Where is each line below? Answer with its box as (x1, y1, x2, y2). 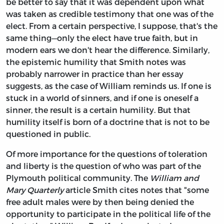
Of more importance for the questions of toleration (6, 148, 207, 158)
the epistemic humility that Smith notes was (6, 56, 186, 66)
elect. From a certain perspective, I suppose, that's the (6, 20, 217, 30)
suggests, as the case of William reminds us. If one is (6, 80, 211, 90)
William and (150, 172, 199, 182)
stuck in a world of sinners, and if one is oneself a (6, 92, 198, 102)
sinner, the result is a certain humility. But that (6, 104, 190, 114)
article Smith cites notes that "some (63, 184, 209, 194)
